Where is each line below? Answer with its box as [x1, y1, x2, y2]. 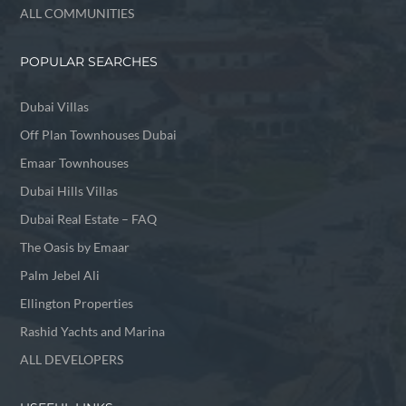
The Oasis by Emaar [20, 239, 130, 256]
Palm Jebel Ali [20, 267, 101, 284]
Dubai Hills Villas [20, 183, 119, 199]
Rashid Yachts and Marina [20, 324, 166, 340]
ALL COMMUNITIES [20, 5, 135, 22]
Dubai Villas [20, 99, 90, 115]
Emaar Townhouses [20, 155, 130, 171]
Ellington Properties [20, 295, 134, 312]
